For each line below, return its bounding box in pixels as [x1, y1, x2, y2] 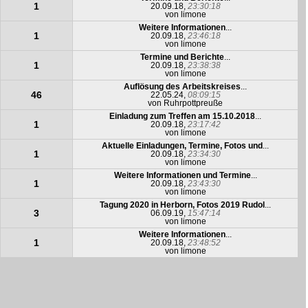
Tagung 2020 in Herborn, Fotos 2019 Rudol [100, 201, 265, 209]
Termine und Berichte [140, 53, 225, 61]
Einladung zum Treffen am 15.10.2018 [109, 112, 256, 120]
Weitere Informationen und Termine [113, 171, 251, 179]
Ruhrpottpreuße [164, 99, 223, 107]
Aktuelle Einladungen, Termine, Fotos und [102, 142, 263, 150]
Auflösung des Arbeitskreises [124, 82, 241, 91]
